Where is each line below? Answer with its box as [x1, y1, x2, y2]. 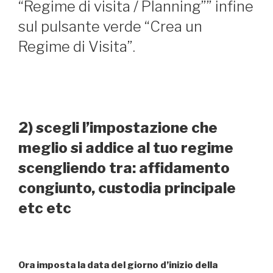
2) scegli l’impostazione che [18, 119, 218, 137]
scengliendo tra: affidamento [18, 159, 230, 177]
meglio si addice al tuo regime [18, 139, 233, 157]
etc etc [18, 199, 71, 218]
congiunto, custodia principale [18, 179, 236, 197]
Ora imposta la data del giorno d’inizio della [18, 259, 218, 271]
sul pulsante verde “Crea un [18, 17, 202, 35]
